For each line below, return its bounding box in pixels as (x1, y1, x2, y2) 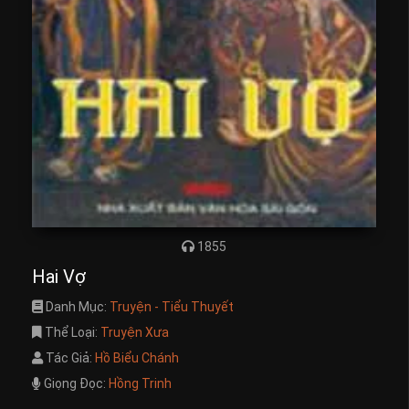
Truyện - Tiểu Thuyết (110, 299, 234, 314)
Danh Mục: (43, 299, 110, 314)
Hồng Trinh (109, 375, 172, 391)
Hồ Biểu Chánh (95, 350, 179, 365)
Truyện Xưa (100, 324, 169, 340)
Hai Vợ (32, 265, 86, 288)
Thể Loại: (42, 324, 100, 340)
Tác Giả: (43, 350, 95, 365)
